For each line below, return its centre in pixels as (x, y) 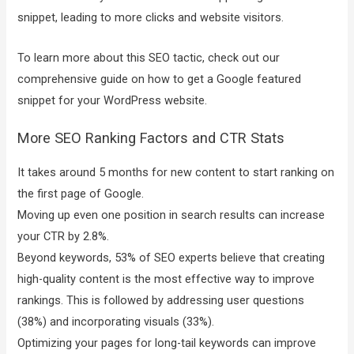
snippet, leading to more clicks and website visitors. (151, 18)
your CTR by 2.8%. (64, 236)
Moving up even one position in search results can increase (171, 215)
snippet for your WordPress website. (113, 100)
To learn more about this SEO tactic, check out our (149, 57)
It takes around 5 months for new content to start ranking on (176, 172)
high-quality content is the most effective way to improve (166, 279)
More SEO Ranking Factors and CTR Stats (151, 137)
